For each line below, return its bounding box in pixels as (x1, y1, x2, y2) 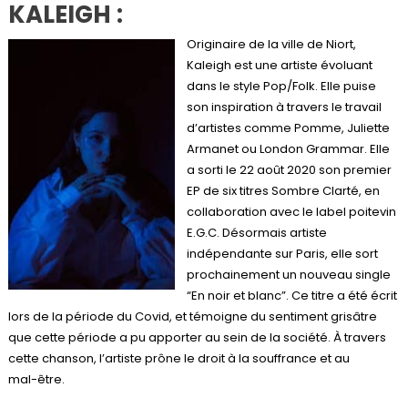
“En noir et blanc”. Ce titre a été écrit (186, 286, 397, 304)
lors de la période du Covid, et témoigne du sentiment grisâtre (7, 307, 377, 325)
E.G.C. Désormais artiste (186, 223, 327, 241)
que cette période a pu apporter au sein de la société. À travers (7, 328, 386, 346)
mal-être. (7, 370, 65, 388)
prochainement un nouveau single (186, 265, 391, 283)
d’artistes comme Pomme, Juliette (186, 118, 390, 137)
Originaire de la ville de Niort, (186, 35, 356, 53)
